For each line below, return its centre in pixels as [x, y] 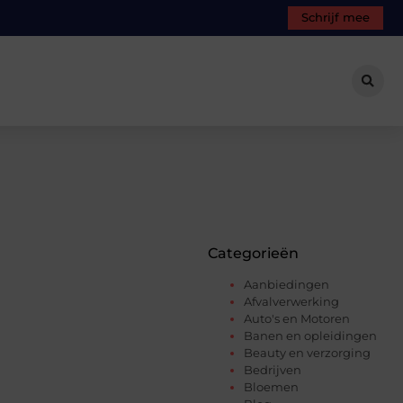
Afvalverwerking [291, 301]
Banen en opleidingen [310, 335]
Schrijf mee [336, 18]
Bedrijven [273, 369]
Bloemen [271, 386]
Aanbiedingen [287, 284]
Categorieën [253, 253]
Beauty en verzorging [307, 352]
